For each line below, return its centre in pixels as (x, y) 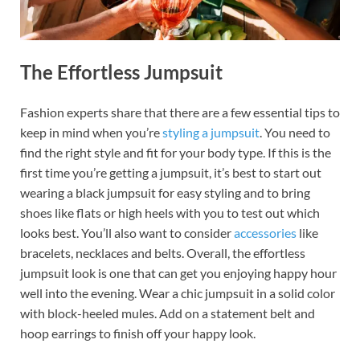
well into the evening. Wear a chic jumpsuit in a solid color (178, 292)
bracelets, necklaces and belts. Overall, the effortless (163, 252)
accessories (265, 232)
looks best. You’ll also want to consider (127, 232)
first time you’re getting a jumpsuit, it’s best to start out (171, 172)
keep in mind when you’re (91, 132)
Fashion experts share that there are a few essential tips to (180, 112)
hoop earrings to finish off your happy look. (138, 333)
